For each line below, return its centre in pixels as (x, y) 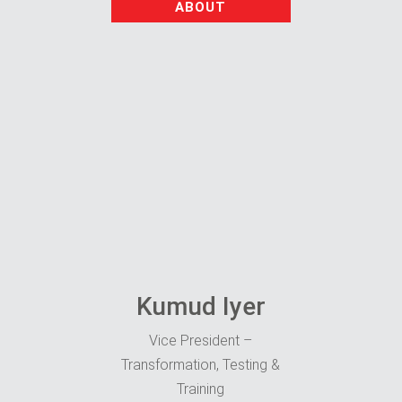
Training (201, 389)
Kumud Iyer (201, 306)
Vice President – (201, 340)
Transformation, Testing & (201, 364)
